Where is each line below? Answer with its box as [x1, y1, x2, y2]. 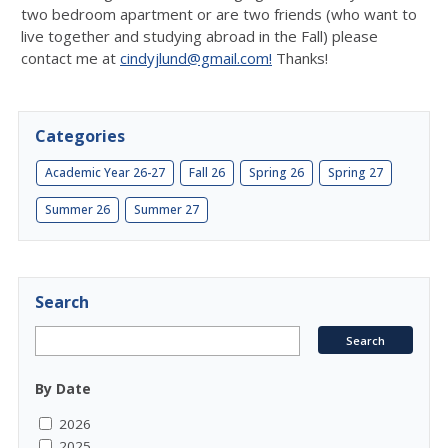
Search [35, 291, 89, 313]
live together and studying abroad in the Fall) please [21, 26, 378, 46]
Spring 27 [328, 164, 383, 181]
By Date [35, 379, 91, 398]
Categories [35, 125, 125, 147]
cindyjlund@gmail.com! [120, 48, 272, 68]
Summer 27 [134, 201, 199, 218]
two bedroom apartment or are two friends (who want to [21, 4, 417, 24]
